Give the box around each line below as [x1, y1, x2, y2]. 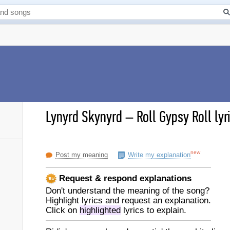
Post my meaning [55, 151, 108, 159]
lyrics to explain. [121, 205, 186, 215]
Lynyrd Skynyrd [46, 107, 122, 127]
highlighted [80, 205, 121, 215]
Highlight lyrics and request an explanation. [46, 196, 211, 205]
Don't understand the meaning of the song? [46, 186, 209, 196]
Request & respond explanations [56, 173, 191, 183]
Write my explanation [128, 151, 190, 159]
